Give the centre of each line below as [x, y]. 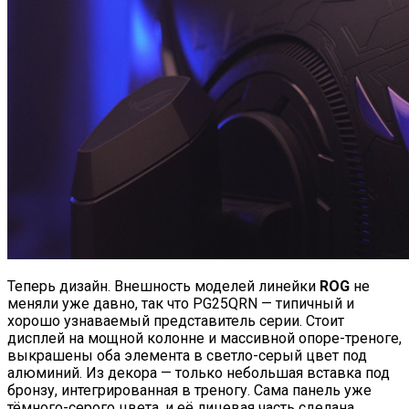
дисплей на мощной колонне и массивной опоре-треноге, [204, 339]
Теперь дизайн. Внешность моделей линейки [163, 287]
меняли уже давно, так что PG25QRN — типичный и [181, 304]
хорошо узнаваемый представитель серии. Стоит [176, 321]
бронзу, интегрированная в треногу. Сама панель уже [189, 391]
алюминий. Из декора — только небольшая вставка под [199, 373]
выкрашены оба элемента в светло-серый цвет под [187, 356]
